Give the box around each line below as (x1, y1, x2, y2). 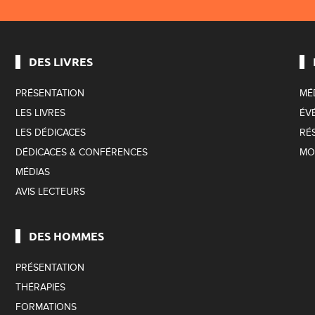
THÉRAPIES (15, 281, 66, 293)
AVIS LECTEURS (15, 185, 86, 198)
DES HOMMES (29, 228, 105, 243)
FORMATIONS (15, 300, 77, 313)
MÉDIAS (15, 165, 51, 178)
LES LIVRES (15, 106, 66, 119)
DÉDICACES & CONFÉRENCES (15, 146, 148, 158)
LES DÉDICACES (15, 126, 86, 139)
